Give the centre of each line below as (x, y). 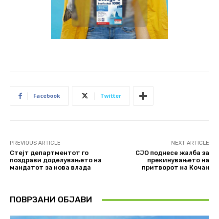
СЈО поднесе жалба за (172, 153)
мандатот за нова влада (50, 168)
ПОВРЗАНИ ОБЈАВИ (51, 200)
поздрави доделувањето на (56, 160)
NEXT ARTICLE (190, 143)
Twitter (111, 96)
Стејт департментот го (49, 153)
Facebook (47, 96)
